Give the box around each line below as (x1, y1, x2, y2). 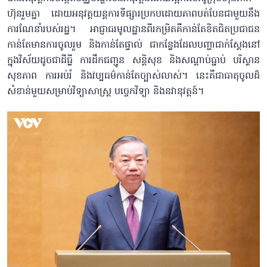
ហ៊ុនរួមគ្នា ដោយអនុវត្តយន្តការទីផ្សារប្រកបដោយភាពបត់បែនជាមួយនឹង (7, 7, 260, 22)
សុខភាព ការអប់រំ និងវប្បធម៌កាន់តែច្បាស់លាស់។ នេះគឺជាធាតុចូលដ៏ (7, 69, 260, 84)
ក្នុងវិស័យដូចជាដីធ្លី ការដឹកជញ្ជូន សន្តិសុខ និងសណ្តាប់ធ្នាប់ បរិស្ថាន (7, 54, 260, 69)
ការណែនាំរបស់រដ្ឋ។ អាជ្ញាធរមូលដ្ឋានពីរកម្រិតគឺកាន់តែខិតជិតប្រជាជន (7, 23, 260, 38)
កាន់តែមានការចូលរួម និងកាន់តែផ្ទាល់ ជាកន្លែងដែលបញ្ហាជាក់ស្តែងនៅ (7, 38, 260, 53)
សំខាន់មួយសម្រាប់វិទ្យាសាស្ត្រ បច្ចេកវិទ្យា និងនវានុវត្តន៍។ (7, 85, 204, 100)
